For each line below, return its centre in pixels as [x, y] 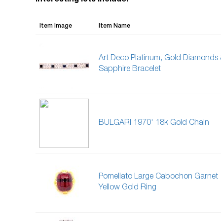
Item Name [114, 26]
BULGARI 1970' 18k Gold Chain [154, 123]
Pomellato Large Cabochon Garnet [158, 177]
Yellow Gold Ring [128, 188]
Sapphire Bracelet [130, 70]
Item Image [56, 26]
